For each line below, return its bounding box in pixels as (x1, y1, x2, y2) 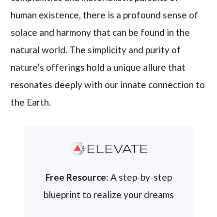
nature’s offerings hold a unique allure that (11, 62, 186, 73)
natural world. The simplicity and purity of (11, 44, 181, 56)
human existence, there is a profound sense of (11, 9, 199, 21)
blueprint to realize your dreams (43, 189, 174, 201)
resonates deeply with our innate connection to (11, 79, 205, 91)
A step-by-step (108, 171, 172, 183)
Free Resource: (45, 171, 108, 183)
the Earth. (11, 96, 51, 108)
